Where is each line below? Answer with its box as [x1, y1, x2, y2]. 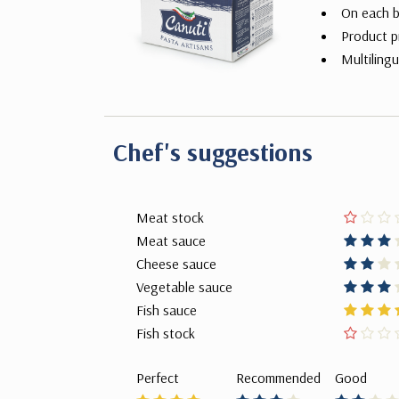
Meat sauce [136, 232, 206, 249]
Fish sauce [136, 301, 197, 319]
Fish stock [136, 324, 195, 342]
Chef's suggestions [113, 136, 313, 167]
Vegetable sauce [136, 278, 232, 296]
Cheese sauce [136, 255, 216, 273]
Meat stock [136, 208, 204, 226]
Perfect [136, 369, 179, 387]
